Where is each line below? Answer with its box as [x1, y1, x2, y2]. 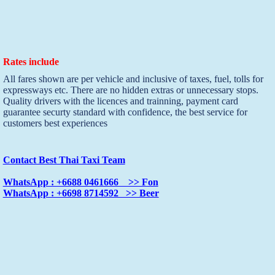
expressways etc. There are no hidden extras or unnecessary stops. [2, 84, 258, 95]
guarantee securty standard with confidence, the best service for [2, 106, 247, 117]
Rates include [2, 56, 59, 67]
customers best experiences [2, 117, 107, 128]
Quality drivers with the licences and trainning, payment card [2, 95, 238, 106]
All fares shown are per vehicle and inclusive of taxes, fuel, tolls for [2, 73, 263, 84]
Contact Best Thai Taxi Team [2, 154, 125, 165]
